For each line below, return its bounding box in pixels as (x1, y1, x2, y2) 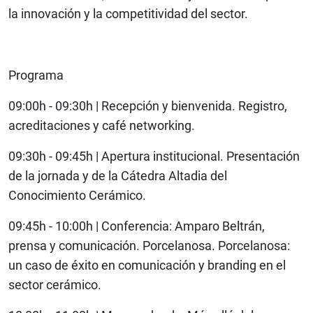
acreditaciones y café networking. (8, 118, 195, 133)
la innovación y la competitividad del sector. (8, 6, 248, 22)
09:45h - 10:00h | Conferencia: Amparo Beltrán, (8, 219, 265, 234)
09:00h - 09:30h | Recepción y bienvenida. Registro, (8, 99, 287, 114)
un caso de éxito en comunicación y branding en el (8, 258, 286, 273)
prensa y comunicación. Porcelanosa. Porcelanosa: (8, 238, 290, 254)
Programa (8, 68, 64, 83)
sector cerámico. (8, 277, 101, 293)
